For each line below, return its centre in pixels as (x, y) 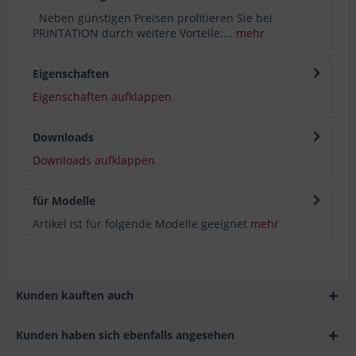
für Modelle (64, 200)
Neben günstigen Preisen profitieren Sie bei (153, 17)
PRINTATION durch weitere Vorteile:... (133, 33)
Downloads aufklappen (94, 160)
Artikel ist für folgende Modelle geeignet (141, 223)
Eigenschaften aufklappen (102, 96)
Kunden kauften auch (75, 295)
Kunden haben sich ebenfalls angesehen (125, 335)
